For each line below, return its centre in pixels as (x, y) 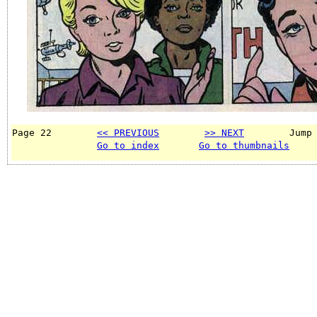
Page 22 (54, 132)
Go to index (128, 145)
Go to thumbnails (244, 145)
